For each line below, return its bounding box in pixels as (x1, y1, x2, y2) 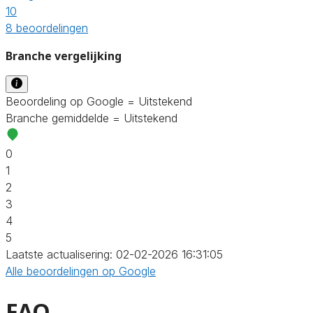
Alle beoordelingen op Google (6, 263, 156, 278)
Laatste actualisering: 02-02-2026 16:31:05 (6, 247, 223, 261)
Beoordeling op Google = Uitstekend (6, 94, 192, 108)
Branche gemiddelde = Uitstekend (6, 110, 177, 125)
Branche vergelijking (6, 48, 122, 64)
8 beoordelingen (6, 20, 88, 35)
